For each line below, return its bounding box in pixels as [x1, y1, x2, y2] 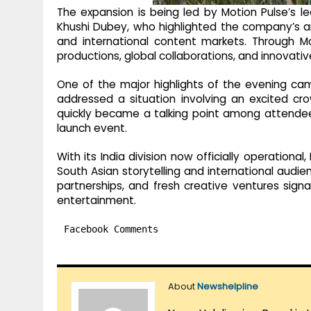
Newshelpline [197, 280, 258, 294]
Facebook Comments [64, 224, 158, 235]
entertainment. [57, 193, 136, 208]
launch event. [57, 121, 127, 136]
